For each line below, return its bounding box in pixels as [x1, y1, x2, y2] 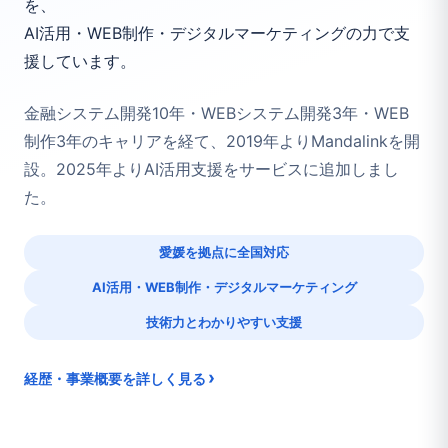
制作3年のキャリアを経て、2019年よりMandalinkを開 [24, 130, 420, 151]
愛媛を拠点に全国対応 [159, 243, 289, 260]
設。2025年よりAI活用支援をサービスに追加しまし [24, 158, 399, 179]
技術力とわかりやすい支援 [146, 313, 302, 330]
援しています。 [24, 50, 136, 71]
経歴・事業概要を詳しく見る [24, 369, 206, 387]
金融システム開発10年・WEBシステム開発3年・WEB [24, 102, 409, 123]
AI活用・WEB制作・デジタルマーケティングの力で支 [24, 22, 410, 43]
